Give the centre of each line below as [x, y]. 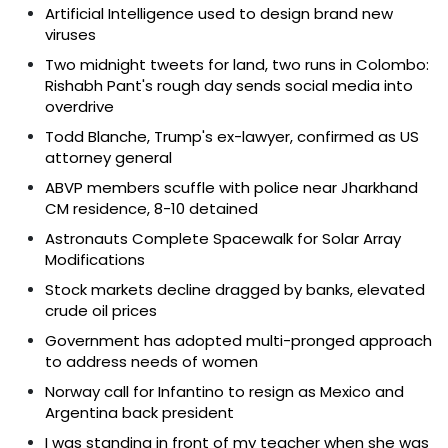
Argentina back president [139, 412]
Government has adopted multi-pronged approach [238, 340]
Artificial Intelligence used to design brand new [219, 13]
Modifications [95, 259]
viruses [70, 34]
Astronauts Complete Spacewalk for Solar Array [223, 238]
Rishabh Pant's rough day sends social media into [229, 85]
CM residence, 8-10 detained [151, 208]
